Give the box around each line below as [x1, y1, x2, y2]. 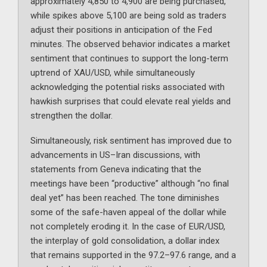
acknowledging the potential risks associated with [30, 82, 225, 93]
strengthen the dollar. [30, 110, 113, 122]
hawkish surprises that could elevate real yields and [30, 96, 231, 107]
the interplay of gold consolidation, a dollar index [30, 235, 219, 247]
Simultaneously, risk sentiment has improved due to [30, 135, 232, 147]
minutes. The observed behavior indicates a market [30, 39, 230, 50]
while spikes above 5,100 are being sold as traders [30, 10, 226, 21]
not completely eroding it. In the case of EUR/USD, [30, 221, 225, 232]
